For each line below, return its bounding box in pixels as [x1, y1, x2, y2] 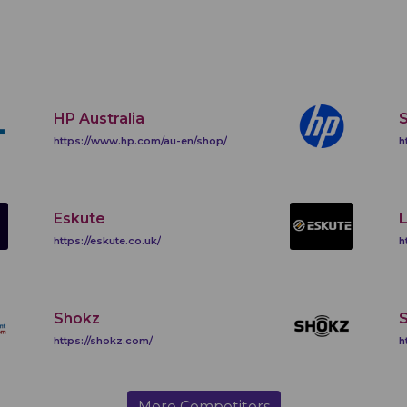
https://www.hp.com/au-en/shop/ [54, 134, 227, 148]
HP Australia [54, 110, 144, 128]
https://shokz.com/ [54, 334, 153, 348]
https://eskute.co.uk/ [54, 234, 161, 248]
